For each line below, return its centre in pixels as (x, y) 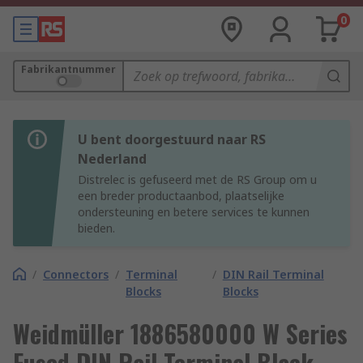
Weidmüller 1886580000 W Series (180, 333)
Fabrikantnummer (68, 69)
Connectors (76, 274)
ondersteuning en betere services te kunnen (194, 212)
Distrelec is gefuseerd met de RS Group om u (197, 179)
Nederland (112, 159)
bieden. (96, 228)
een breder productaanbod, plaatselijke (181, 196)
